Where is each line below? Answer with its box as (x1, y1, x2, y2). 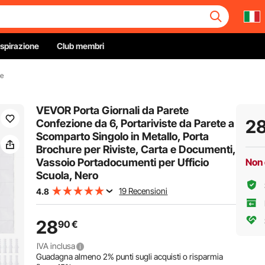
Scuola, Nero (36, 169, 99, 182)
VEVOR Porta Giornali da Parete (36, 104, 189, 117)
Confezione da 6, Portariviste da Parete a (36, 117, 235, 130)
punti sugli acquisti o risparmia (114, 251, 224, 261)
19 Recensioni (119, 186, 168, 196)
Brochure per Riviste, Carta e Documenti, (36, 143, 236, 156)
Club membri (57, 41, 104, 51)
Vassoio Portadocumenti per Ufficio (36, 156, 209, 169)
